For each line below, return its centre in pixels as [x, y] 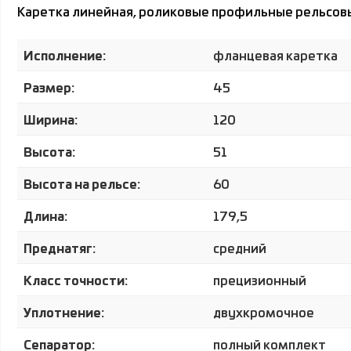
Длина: [45, 215]
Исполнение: [65, 54]
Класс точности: [76, 279]
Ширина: [51, 119]
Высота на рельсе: [82, 183]
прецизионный [260, 280]
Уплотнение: [64, 311]
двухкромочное [264, 312]
